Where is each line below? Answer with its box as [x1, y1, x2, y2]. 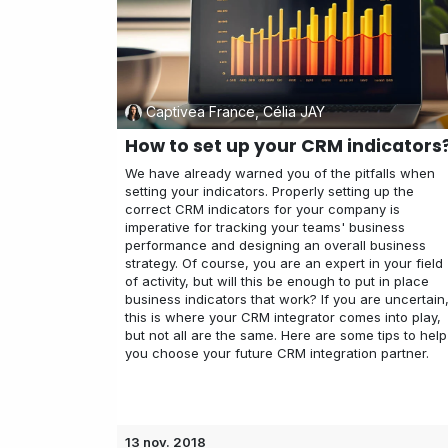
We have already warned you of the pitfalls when [125, 164, 435, 181]
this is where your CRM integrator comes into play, [125, 308, 441, 325]
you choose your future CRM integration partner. [125, 344, 429, 361]
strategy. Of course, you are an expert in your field [125, 254, 443, 271]
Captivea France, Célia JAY [145, 103, 325, 121]
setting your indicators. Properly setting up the [125, 182, 414, 199]
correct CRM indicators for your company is [125, 200, 400, 217]
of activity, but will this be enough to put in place [125, 272, 429, 289]
